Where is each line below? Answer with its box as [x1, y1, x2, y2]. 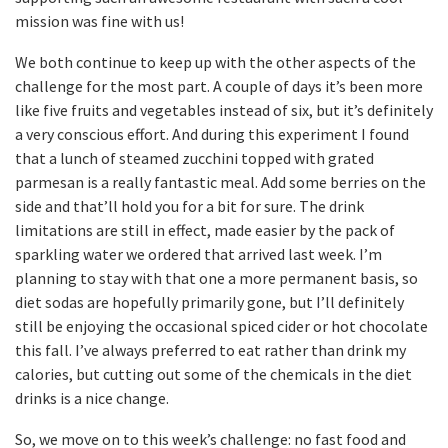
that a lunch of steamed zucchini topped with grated [15, 148, 374, 168]
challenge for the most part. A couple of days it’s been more [15, 76, 423, 96]
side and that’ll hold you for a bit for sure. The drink [15, 196, 364, 216]
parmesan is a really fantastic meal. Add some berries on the [15, 172, 426, 192]
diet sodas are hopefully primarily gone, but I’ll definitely [15, 292, 404, 312]
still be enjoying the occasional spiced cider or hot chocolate [15, 316, 428, 336]
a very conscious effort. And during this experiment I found [15, 124, 409, 144]
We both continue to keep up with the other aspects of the [15, 52, 416, 72]
